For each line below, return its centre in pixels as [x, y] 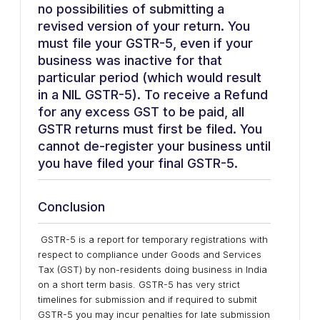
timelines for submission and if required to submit [147, 299]
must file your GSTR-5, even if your [145, 43]
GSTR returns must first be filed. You [150, 129]
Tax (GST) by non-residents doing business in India [152, 269]
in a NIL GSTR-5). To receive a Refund [153, 95]
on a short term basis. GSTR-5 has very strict [139, 284]
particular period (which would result [150, 77]
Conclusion [71, 207]
